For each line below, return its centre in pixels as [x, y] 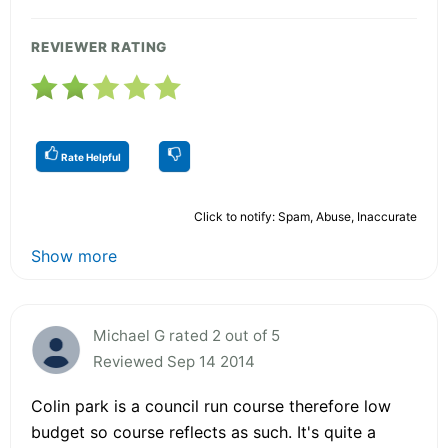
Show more [74, 255]
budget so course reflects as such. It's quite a [203, 431]
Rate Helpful [90, 156]
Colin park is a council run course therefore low [211, 405]
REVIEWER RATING [99, 46]
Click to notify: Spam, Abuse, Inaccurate [305, 216]
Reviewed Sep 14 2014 [174, 361]
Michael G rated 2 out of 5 [186, 335]
